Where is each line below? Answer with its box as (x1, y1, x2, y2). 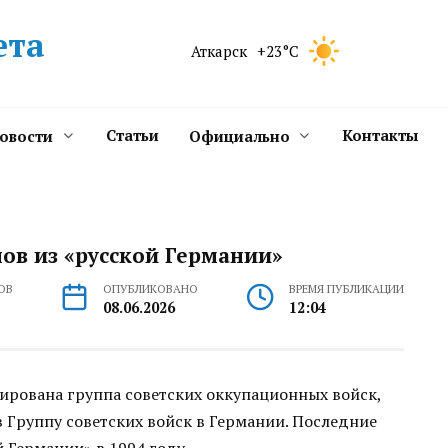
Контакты (342, 125, 418, 145)
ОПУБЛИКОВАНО (103, 280, 199, 296)
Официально (188, 126, 290, 146)
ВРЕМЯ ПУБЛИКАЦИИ (288, 280, 404, 296)
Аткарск (190, 41, 247, 61)
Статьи (105, 125, 159, 145)
